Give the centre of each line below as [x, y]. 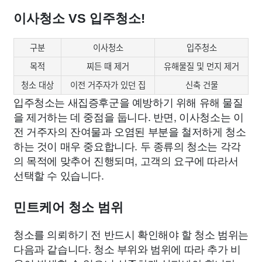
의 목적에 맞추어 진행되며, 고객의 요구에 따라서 [126, 160]
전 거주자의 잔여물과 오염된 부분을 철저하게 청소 [130, 131]
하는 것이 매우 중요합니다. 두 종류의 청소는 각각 [127, 145]
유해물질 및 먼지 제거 [201, 66]
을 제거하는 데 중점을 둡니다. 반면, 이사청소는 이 [129, 116]
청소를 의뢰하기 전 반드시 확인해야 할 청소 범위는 [131, 234]
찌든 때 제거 [108, 66]
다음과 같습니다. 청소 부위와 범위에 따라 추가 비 [127, 248]
